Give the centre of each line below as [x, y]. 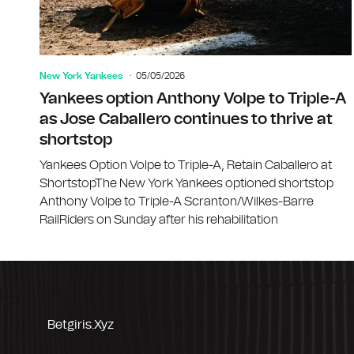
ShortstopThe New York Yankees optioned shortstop [186, 183]
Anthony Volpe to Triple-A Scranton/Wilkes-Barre [177, 201]
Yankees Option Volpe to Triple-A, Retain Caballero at [186, 165]
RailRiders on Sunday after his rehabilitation [159, 219]
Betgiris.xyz [81, 324]
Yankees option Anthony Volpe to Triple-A [193, 98]
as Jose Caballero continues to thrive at [186, 119]
